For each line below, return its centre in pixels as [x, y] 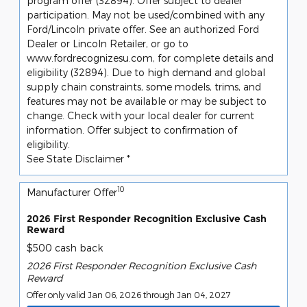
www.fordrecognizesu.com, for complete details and [150, 58]
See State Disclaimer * [78, 158]
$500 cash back [65, 248]
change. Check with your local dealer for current [140, 115]
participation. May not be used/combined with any [146, 14]
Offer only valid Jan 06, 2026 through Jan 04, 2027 [129, 295]
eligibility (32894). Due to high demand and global [146, 72]
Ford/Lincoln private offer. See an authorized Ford [143, 29]
